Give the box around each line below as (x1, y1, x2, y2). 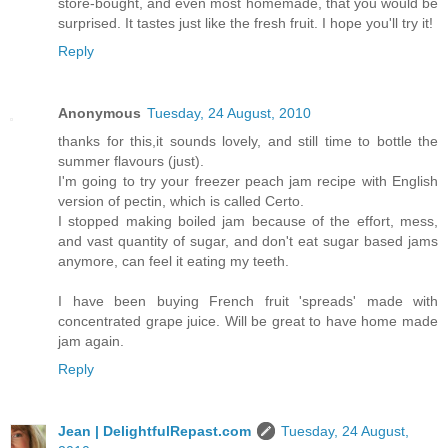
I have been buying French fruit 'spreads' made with (58, 293, 438, 310)
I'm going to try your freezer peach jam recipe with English (58, 173, 438, 190)
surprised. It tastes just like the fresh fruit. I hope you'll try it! (58, 15, 433, 32)
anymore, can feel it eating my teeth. (58, 253, 289, 270)
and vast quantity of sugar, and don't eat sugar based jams (58, 233, 438, 250)
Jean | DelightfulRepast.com (58, 423, 251, 440)
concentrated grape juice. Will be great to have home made (58, 313, 438, 330)
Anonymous (58, 105, 141, 122)
